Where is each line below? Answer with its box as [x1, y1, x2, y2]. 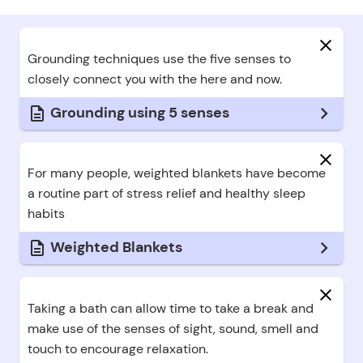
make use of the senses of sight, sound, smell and [27, 319, 318, 337]
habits [27, 205, 65, 223]
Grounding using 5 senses [50, 103, 230, 123]
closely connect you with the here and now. [27, 70, 282, 88]
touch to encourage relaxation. [27, 340, 208, 357]
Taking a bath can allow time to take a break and [27, 299, 314, 317]
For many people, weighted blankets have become [27, 164, 326, 182]
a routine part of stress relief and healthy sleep [27, 185, 305, 203]
